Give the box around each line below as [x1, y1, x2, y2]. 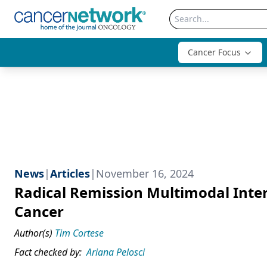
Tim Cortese [55, 226, 104, 240]
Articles [50, 166, 90, 181]
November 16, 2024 [96, 166, 194, 181]
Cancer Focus [188, 46, 241, 58]
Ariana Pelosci [86, 246, 145, 259]
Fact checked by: [14, 246, 84, 259]
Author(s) [14, 226, 52, 240]
